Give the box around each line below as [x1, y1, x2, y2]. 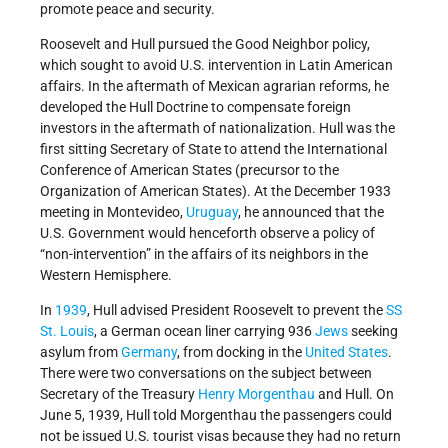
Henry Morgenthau [198, 385, 315, 402]
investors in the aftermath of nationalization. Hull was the [40, 119, 395, 136]
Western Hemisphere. [40, 266, 172, 283]
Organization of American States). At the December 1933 [40, 182, 391, 199]
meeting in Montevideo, [40, 203, 186, 220]
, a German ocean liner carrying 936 [94, 322, 315, 339]
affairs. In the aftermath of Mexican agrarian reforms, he [40, 77, 389, 94]
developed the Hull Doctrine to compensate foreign [40, 98, 351, 115]
